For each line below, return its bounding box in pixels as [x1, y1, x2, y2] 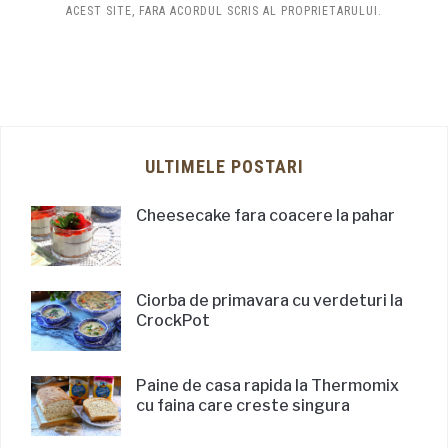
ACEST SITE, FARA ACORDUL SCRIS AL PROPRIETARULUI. [66, 3, 382, 18]
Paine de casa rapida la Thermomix [136, 375, 399, 395]
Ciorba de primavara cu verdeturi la [136, 290, 403, 310]
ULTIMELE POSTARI [144, 155, 304, 177]
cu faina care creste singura [136, 395, 350, 415]
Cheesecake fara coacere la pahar [136, 205, 395, 225]
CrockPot [136, 310, 210, 330]
